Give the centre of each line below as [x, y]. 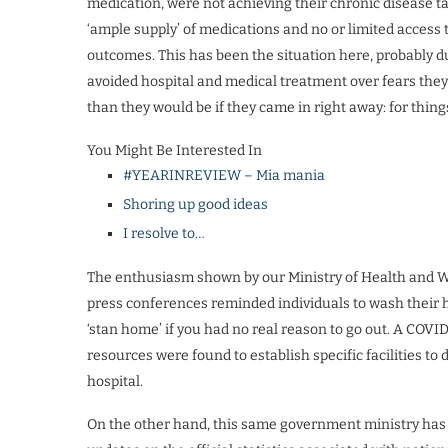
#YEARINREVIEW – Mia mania [224, 175]
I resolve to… [164, 233]
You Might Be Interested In [174, 150]
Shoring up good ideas [195, 204]
